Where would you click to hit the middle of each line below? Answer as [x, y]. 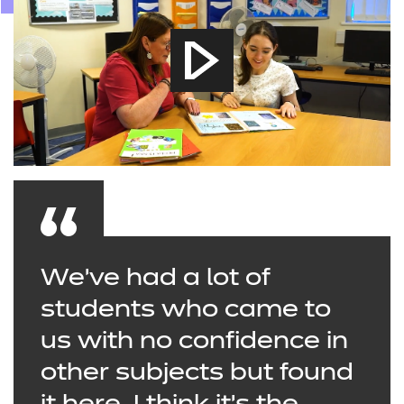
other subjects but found [197, 374]
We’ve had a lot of [156, 280]
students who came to [186, 311]
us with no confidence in [194, 343]
